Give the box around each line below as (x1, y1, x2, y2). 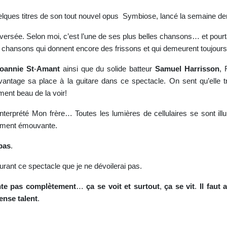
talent (18, 195, 37, 203)
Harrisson (184, 65, 219, 73)
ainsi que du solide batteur (59, 65, 155, 73)
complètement (25, 182, 76, 191)
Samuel (155, 65, 181, 73)
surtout (133, 182, 160, 191)
